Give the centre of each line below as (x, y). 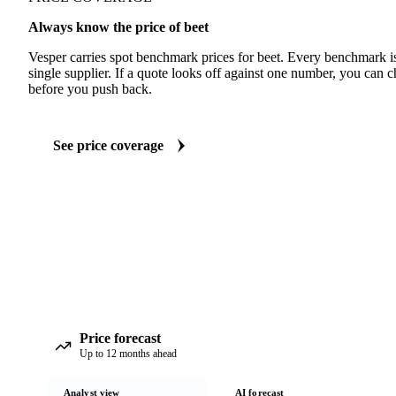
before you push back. (90, 89)
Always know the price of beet (118, 27)
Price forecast (120, 338)
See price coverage (108, 145)
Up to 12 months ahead (128, 354)
